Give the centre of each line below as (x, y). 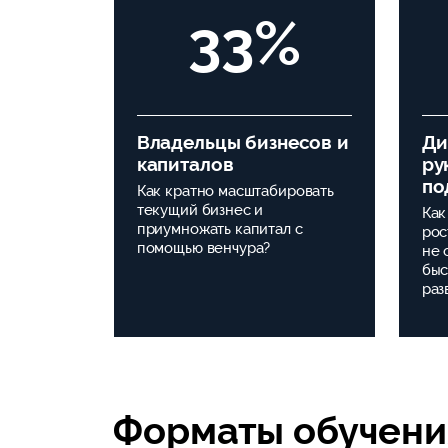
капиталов (187, 163)
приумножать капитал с (219, 229)
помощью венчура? (203, 248)
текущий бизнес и (200, 210)
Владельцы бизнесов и (242, 141)
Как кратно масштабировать (235, 191)
